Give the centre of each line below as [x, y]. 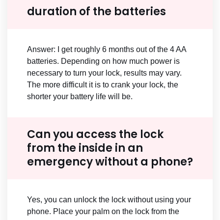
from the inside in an [85, 148]
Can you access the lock [95, 135]
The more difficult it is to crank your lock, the [103, 85]
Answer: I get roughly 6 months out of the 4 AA [107, 50]
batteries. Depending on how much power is [103, 61]
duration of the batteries [96, 12]
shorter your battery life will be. [80, 97]
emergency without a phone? [110, 162]
